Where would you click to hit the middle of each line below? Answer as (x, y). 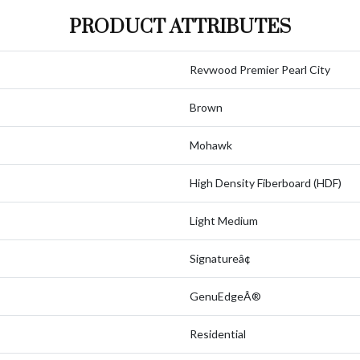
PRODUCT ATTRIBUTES (180, 27)
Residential (218, 334)
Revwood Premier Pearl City (260, 70)
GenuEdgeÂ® (225, 296)
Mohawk (211, 145)
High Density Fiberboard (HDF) (266, 183)
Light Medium (224, 221)
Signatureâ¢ (220, 258)
